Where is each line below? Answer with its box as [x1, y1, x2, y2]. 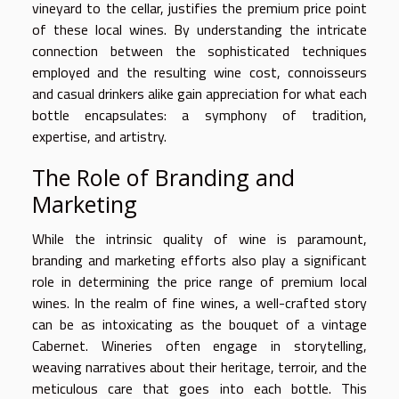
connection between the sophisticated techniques [32, 40, 367, 62]
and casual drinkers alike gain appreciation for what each [32, 83, 367, 105]
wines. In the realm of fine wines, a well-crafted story [32, 292, 367, 314]
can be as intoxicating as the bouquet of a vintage [32, 313, 367, 336]
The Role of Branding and [32, 162, 295, 193]
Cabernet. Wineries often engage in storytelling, [32, 335, 367, 357]
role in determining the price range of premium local [32, 271, 367, 293]
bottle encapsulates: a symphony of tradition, [32, 104, 367, 126]
